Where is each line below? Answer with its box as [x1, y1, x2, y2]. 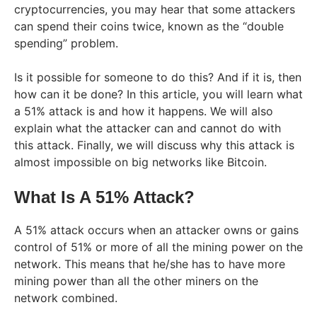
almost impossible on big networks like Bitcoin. [14, 154, 267, 169]
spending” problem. [14, 35, 118, 50]
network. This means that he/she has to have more [14, 256, 285, 271]
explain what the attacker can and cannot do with [14, 120, 281, 135]
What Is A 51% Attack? [14, 187, 195, 207]
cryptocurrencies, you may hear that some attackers [14, 1, 295, 16]
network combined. [14, 290, 117, 305]
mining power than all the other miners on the [14, 273, 258, 288]
